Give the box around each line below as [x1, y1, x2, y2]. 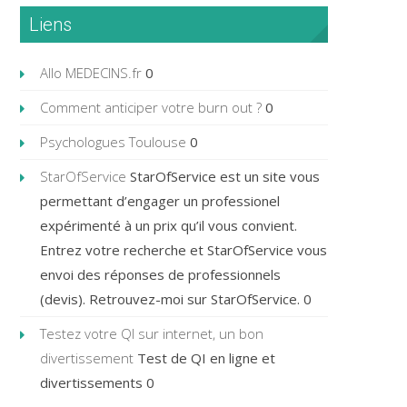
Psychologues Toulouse [39, 132, 186, 151]
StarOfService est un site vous [125, 166, 320, 185]
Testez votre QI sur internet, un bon [39, 323, 263, 342]
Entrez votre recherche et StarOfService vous [39, 240, 327, 259]
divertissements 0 [39, 372, 154, 392]
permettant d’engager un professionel [39, 191, 280, 210]
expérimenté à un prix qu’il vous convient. [39, 215, 297, 234]
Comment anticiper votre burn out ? [39, 97, 262, 116]
